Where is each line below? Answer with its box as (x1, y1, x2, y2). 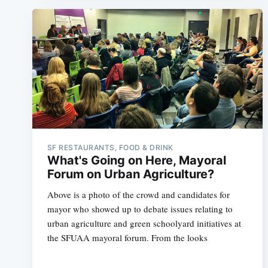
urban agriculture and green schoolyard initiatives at (47, 217, 241, 229)
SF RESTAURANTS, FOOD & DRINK (47, 142, 173, 152)
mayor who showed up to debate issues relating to (47, 202, 233, 215)
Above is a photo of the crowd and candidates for (47, 188, 230, 200)
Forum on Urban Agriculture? (47, 166, 214, 181)
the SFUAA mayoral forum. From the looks (47, 231, 208, 243)
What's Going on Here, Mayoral (47, 153, 226, 167)
